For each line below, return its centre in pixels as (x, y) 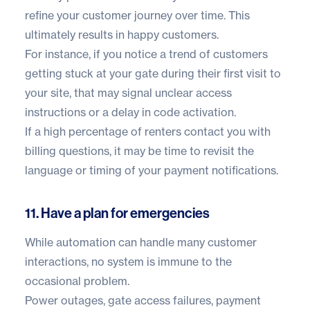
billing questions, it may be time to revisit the (139, 151)
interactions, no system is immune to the (128, 262)
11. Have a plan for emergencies (117, 213)
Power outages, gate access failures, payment (143, 301)
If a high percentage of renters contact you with (148, 132)
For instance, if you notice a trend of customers (146, 54)
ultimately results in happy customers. (122, 35)
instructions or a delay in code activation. (130, 112)
